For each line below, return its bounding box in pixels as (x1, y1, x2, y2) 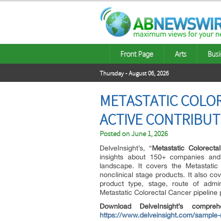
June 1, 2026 (131, 129, 168, 139)
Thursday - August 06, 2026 (100, 70, 169, 77)
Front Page (120, 49, 153, 59)
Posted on (100, 129, 131, 139)
